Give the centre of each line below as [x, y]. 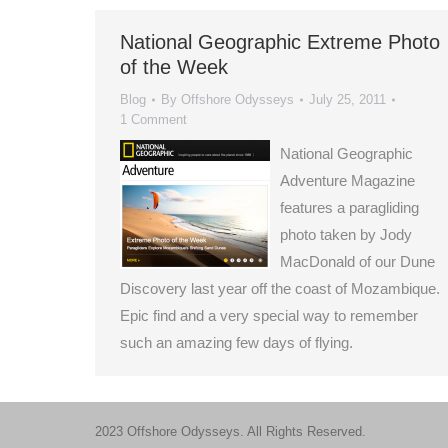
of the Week [174, 67]
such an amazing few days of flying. [236, 342]
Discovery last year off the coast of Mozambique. [280, 288]
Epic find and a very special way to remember [269, 315]
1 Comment [153, 119]
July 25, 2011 [347, 99]
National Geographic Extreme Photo [280, 42]
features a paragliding [349, 207]
